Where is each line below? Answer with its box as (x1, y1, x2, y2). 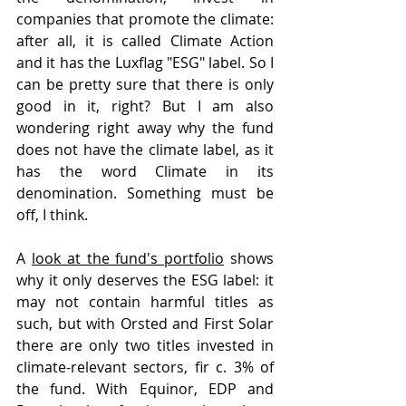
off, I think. (16, 205, 92, 226)
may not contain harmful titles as (16, 292, 274, 313)
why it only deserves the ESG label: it (16, 270, 274, 291)
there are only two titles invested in (16, 335, 274, 356)
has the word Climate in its (16, 161, 274, 182)
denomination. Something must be (16, 183, 274, 204)
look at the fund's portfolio (31, 248, 225, 269)
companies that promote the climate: (16, 9, 274, 30)
